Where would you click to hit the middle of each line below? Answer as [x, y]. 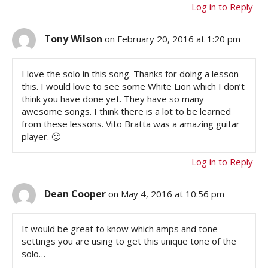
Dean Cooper [75, 194]
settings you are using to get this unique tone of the [129, 241]
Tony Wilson [73, 39]
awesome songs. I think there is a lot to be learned [126, 112]
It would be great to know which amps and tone [120, 229]
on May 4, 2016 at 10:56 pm [166, 194]
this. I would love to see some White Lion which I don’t [133, 86]
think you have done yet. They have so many [113, 99]
